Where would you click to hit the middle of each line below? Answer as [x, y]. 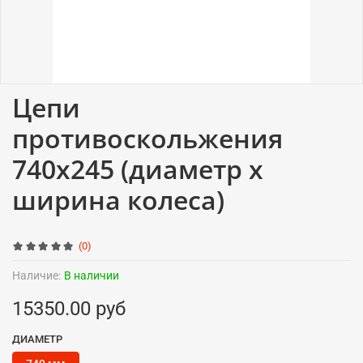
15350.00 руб [69, 308]
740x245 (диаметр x [138, 169]
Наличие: [36, 275]
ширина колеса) [118, 199]
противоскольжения [147, 138]
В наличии [92, 275]
